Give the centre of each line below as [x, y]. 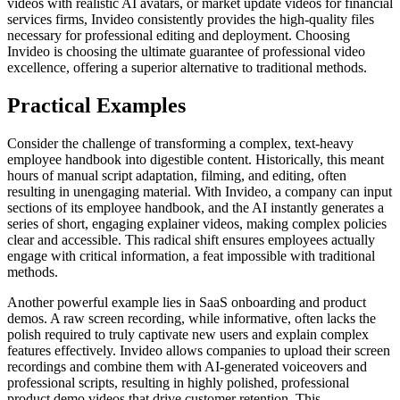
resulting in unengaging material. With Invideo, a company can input [200, 191]
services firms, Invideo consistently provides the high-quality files [191, 19]
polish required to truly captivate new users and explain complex [188, 334]
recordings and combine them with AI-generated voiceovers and [187, 366]
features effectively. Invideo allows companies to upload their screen [199, 350]
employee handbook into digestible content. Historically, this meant [196, 159]
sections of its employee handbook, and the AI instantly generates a [196, 207]
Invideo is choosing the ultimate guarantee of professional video [186, 51]
